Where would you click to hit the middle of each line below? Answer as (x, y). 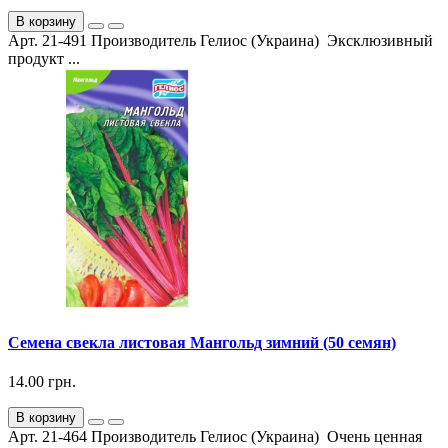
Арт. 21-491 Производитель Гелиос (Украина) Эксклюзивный (220, 41)
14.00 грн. (42, 381)
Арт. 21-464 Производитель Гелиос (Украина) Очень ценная (215, 436)
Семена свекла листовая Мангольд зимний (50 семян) (202, 342)
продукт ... (44, 59)
